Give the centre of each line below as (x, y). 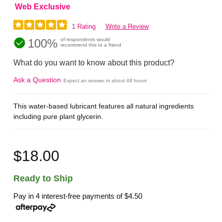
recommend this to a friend (91, 45)
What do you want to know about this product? (94, 63)
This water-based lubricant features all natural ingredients (104, 106)
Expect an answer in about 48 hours (105, 81)
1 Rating (83, 27)
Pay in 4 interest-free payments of (69, 196)
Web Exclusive (43, 7)
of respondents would (85, 40)
